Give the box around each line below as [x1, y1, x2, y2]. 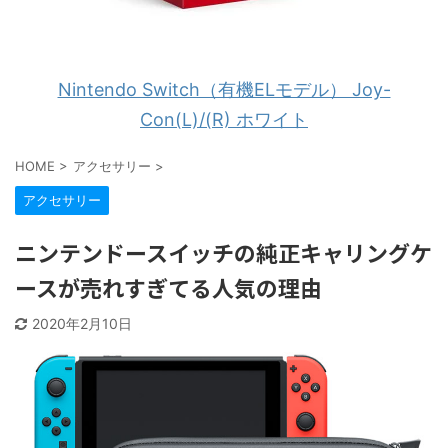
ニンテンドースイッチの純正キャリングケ [15, 236, 432, 268]
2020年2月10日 [32, 315, 132, 332]
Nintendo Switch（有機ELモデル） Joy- [57, 79, 391, 100]
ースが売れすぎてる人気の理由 [15, 271, 322, 303]
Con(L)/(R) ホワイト [140, 109, 308, 130]
